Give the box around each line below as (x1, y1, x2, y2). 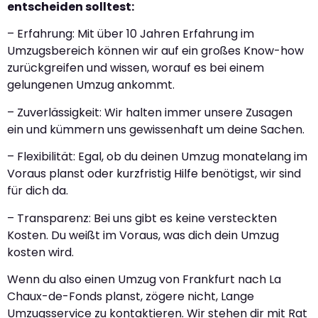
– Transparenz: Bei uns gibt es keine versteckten (7, 209, 277, 226)
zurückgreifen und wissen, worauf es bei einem (7, 60, 264, 77)
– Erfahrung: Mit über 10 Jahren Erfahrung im (7, 26, 254, 43)
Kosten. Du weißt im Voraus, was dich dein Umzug (7, 226, 279, 243)
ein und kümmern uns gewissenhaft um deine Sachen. (7, 121, 305, 138)
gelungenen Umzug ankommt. (7, 77, 175, 94)
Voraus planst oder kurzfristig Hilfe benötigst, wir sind (7, 165, 301, 182)
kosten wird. (7, 243, 74, 261)
